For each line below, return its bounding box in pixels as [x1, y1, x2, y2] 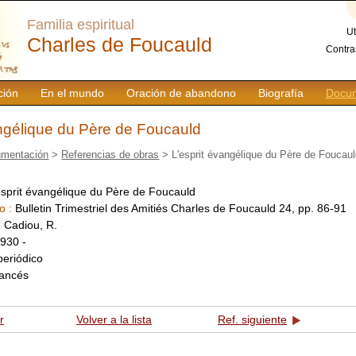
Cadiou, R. [4, 218, 57, 231]
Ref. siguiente [218, 313, 287, 327]
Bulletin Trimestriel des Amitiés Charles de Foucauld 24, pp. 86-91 [15, 201, 346, 215]
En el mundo [40, 87, 104, 99]
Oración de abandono [126, 87, 236, 99]
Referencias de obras [61, 148, 160, 161]
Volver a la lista [76, 313, 152, 327]
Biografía [257, 87, 304, 99]
